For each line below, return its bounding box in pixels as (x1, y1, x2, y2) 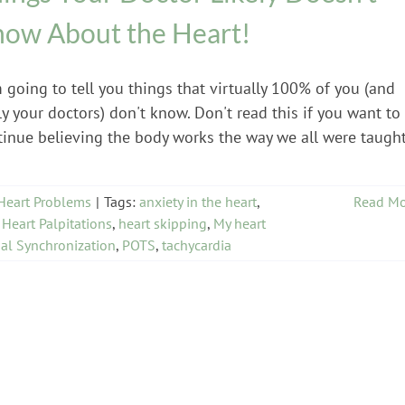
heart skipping (118, 213, 207, 232)
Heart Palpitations (2, 213, 112, 232)
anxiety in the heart (139, 192, 257, 211)
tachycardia (162, 235, 231, 254)
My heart (213, 213, 266, 232)
